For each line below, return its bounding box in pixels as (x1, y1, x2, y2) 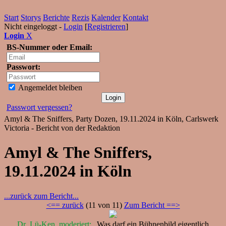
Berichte (43, 13, 70, 22)
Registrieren (87, 22, 126, 31)
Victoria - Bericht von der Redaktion (4, 124, 120, 132)
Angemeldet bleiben (17, 83, 82, 92)
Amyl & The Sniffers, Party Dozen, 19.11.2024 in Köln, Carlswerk (4, 115, 218, 123)
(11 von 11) (83, 200, 124, 209)
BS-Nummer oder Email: (7, 43, 92, 51)
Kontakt (123, 13, 148, 22)
